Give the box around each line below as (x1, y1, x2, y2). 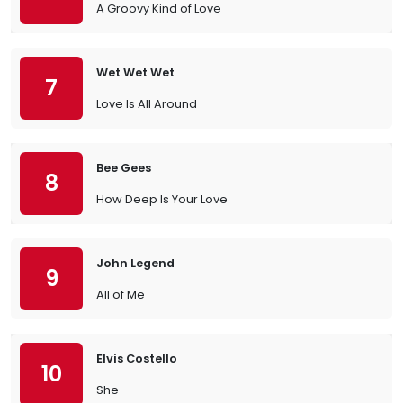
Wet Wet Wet (96, 65, 175, 80)
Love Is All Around (96, 96, 197, 112)
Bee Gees (96, 160, 151, 175)
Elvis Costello (96, 351, 177, 366)
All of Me (96, 287, 145, 302)
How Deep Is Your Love (96, 192, 228, 207)
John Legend (96, 255, 175, 271)
